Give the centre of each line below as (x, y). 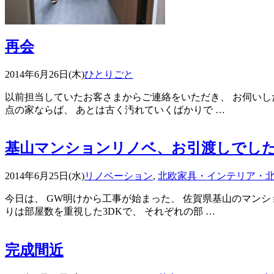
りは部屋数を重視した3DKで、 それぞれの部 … (110, 212)
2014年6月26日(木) (45, 74)
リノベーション (119, 176)
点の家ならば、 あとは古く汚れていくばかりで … (115, 109)
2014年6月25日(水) (45, 176)
